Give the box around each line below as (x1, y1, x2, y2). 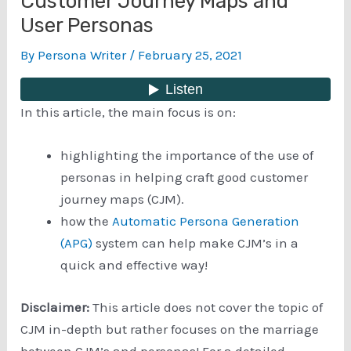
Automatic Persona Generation (112, 213, 300, 230)
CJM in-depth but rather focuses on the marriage (20, 320, 320, 337)
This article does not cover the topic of (89, 299, 324, 315)
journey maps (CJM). (60, 191, 185, 208)
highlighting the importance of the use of (60, 147, 314, 164)
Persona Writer (38, 47, 130, 63)
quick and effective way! (60, 257, 212, 273)
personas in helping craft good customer (60, 169, 309, 186)
